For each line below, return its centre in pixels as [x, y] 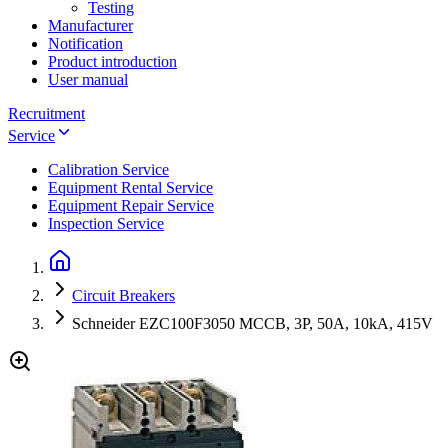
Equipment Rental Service [130, 187]
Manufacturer [90, 25]
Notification [85, 43]
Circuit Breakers [123, 295]
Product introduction [112, 61]
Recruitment [46, 113]
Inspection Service [106, 223]
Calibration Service [108, 169]
